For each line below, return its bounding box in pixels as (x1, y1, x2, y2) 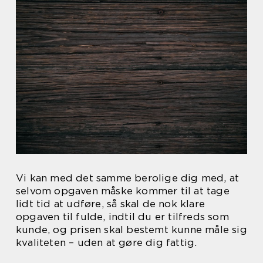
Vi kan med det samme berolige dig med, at (16, 172, 240, 184)
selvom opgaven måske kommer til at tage (16, 185, 230, 197)
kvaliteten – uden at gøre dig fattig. (16, 237, 197, 249)
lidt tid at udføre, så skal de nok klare (16, 198, 205, 210)
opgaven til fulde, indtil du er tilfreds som (16, 211, 229, 223)
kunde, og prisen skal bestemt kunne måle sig (16, 224, 247, 236)
